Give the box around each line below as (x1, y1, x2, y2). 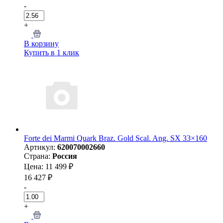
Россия (52, 151, 77, 160)
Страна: (24, 151, 52, 160)
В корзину (24, 39, 59, 48)
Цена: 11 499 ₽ (24, 162, 73, 171)
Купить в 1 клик (24, 48, 79, 57)
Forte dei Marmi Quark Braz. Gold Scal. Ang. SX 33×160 (24, 133, 207, 142)
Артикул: (24, 142, 57, 151)
